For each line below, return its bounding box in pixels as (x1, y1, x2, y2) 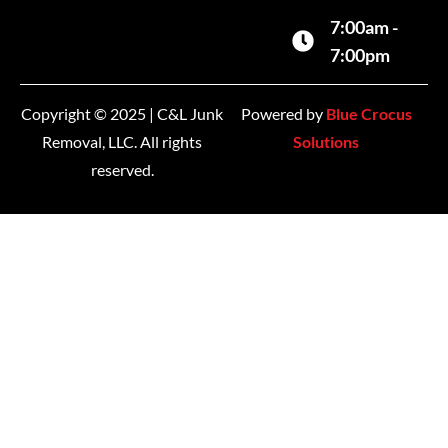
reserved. (90, 159, 154, 179)
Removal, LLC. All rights (42, 131, 202, 151)
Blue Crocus (325, 103, 412, 123)
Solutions (293, 131, 359, 151)
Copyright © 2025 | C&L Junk (21, 103, 223, 123)
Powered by (240, 103, 326, 123)
